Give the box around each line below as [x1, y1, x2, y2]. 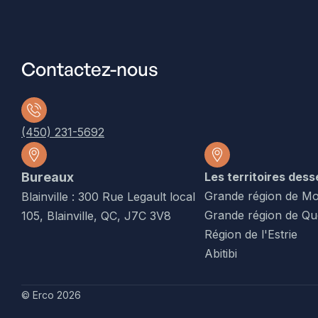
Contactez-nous [21, 57, 158, 80]
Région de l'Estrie [204, 226, 297, 241]
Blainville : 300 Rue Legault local [21, 189, 195, 204]
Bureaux [21, 169, 74, 185]
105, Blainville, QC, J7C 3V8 [21, 208, 171, 223]
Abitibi [204, 246, 237, 261]
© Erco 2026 [21, 288, 81, 301]
